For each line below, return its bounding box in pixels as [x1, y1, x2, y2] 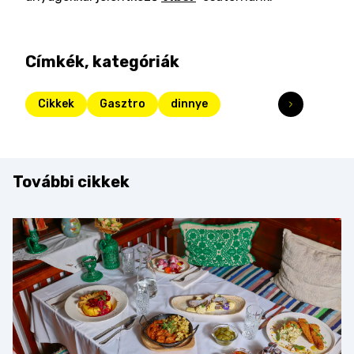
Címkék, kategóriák [25, 52, 179, 71]
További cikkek [13, 172, 130, 191]
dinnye [171, 97, 208, 111]
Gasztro [100, 97, 145, 111]
